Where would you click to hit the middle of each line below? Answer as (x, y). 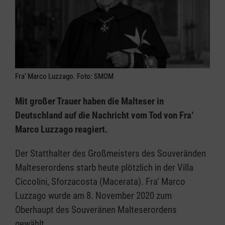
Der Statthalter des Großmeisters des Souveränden (110, 153)
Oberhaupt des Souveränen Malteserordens (96, 209)
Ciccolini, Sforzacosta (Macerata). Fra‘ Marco (100, 181)
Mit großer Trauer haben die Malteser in (89, 101)
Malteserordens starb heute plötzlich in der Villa (104, 167)
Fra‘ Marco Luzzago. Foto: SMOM (64, 76)
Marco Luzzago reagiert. (62, 129)
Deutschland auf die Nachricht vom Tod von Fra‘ (104, 115)
